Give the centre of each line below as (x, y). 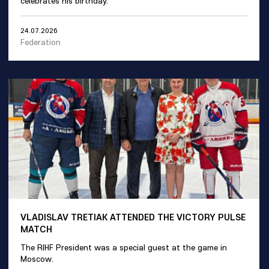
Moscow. (37, 258)
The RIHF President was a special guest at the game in (124, 247)
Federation (41, 42)
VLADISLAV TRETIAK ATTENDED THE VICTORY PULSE (133, 216)
